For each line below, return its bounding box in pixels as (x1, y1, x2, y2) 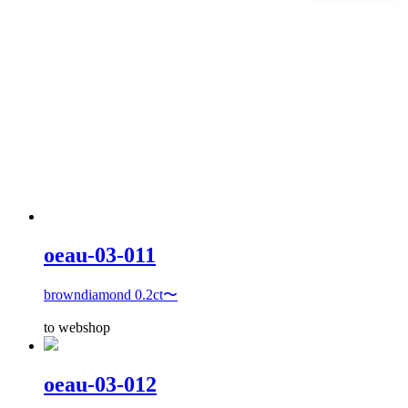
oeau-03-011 (44, 242, 156, 267)
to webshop (44, 319, 110, 335)
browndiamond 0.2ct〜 (44, 286, 178, 302)
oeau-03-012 (44, 372, 157, 396)
